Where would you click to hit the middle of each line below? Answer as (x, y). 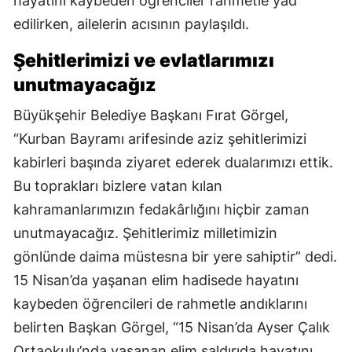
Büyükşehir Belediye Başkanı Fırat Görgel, (151, 115)
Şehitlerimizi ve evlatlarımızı (144, 61)
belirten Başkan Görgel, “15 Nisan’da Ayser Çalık (172, 328)
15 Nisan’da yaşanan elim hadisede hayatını (156, 280)
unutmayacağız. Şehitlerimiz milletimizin (145, 233)
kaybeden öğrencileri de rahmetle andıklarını (160, 304)
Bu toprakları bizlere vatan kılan (118, 186)
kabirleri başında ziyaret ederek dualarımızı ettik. (173, 163)
